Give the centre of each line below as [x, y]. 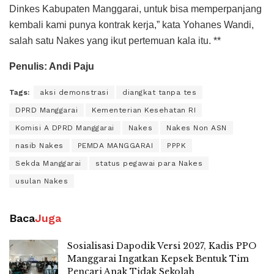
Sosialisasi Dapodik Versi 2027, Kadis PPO [162, 246]
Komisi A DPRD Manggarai [65, 128]
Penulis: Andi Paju [52, 66]
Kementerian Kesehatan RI [144, 110]
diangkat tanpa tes [159, 92]
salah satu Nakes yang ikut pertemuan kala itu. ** [115, 40]
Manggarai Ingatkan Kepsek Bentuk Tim [158, 258]
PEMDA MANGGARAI [115, 145]
